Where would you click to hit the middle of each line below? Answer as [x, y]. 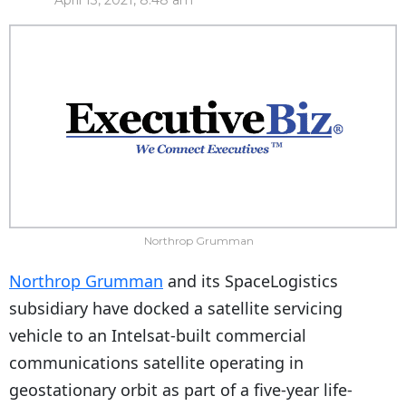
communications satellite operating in [156, 362]
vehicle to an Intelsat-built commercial [158, 335]
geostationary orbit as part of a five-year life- [181, 389]
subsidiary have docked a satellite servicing [176, 308]
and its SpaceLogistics [251, 280]
